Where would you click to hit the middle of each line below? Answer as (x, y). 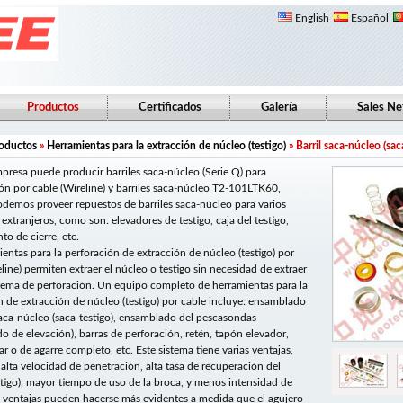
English (311, 18)
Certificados (170, 107)
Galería (279, 107)
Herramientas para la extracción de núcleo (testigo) (166, 146)
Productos (53, 107)
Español (368, 18)
